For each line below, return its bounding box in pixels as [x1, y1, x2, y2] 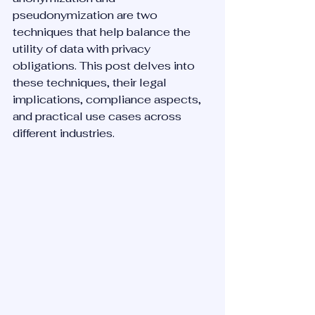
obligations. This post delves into [13, 58, 198, 73]
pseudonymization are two [13, 8, 160, 22]
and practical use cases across [13, 109, 184, 124]
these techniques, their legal [13, 75, 169, 90]
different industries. [13, 126, 115, 141]
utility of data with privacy [13, 41, 153, 56]
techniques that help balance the [13, 25, 193, 39]
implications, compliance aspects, [13, 92, 204, 107]
